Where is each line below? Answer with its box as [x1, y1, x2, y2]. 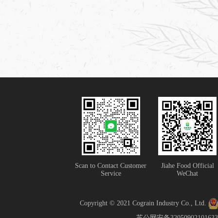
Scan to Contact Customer [75, 162, 146, 170]
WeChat [177, 170, 198, 178]
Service [100, 170, 121, 178]
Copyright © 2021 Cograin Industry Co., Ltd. [80, 199, 208, 207]
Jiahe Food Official [161, 162, 214, 170]
